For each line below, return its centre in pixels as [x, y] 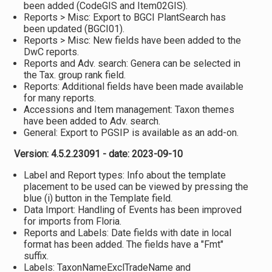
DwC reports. [51, 52]
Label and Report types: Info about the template [124, 175]
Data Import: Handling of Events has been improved [132, 210]
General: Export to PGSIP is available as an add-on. [131, 133]
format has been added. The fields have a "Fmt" [123, 244]
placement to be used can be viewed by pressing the [136, 187]
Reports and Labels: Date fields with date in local [127, 233]
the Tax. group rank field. [74, 75]
